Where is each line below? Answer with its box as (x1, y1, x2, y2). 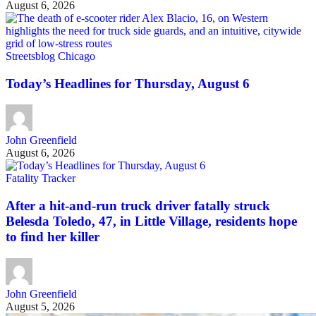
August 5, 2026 (6, 300, 75, 312)
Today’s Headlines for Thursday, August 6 (6, 75, 250, 91)
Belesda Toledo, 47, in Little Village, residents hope (6, 214, 297, 229)
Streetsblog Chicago (6, 49, 95, 62)
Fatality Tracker (6, 172, 75, 185)
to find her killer (6, 229, 99, 245)
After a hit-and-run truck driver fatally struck (6, 198, 270, 214)
